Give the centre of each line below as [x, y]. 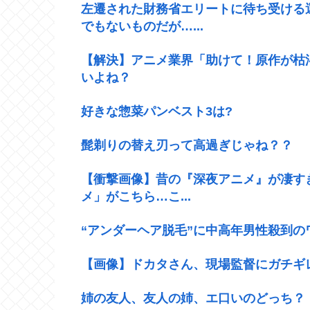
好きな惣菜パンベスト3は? [157, 111]
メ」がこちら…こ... [136, 196]
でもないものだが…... [142, 26]
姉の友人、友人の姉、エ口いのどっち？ [193, 298]
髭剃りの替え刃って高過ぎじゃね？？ [187, 145]
